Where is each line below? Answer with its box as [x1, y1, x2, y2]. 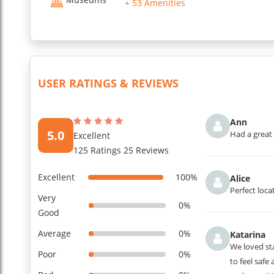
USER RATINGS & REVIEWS [38, 75, 179, 91]
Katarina [229, 228, 265, 240]
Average [38, 227, 71, 239]
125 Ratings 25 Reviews [73, 144, 169, 156]
